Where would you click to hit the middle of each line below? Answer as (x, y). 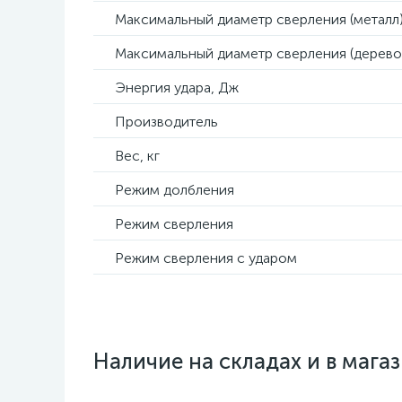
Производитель (166, 122)
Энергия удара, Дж (177, 87)
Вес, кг (137, 156)
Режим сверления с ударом (206, 258)
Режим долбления (175, 190)
